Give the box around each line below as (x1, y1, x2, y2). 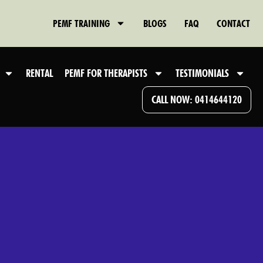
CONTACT (216, 17, 250, 29)
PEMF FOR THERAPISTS (65, 66, 148, 79)
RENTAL (26, 66, 53, 79)
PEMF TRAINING (52, 17, 110, 29)
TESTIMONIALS (176, 66, 230, 79)
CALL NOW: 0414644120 (151, 93, 242, 106)
